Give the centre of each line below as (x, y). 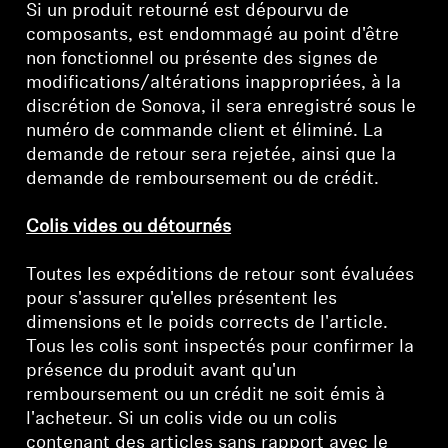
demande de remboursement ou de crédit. (203, 179)
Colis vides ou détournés (129, 227)
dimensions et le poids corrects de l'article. (207, 323)
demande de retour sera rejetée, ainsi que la (211, 155)
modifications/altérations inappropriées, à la (214, 83)
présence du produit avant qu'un (161, 371)
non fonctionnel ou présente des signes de (202, 59)
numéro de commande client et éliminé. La (205, 131)
